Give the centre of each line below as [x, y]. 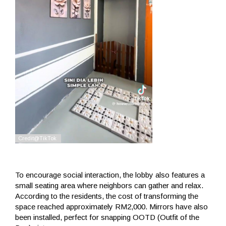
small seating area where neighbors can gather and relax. [109, 186]
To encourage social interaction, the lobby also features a [110, 175]
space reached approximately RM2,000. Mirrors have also [111, 207]
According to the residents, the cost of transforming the [107, 196]
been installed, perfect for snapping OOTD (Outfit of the [107, 217]
